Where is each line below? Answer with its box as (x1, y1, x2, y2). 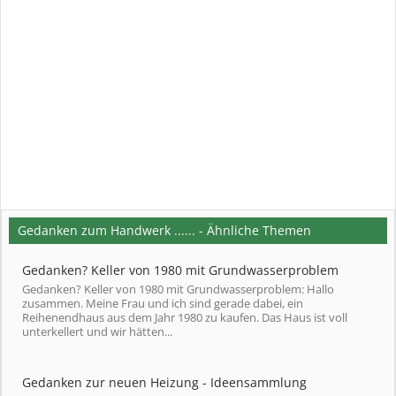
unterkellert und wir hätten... (22, 324, 172, 339)
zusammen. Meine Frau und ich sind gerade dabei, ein (22, 295, 303, 311)
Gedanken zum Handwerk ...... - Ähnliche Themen (18, 222, 311, 239)
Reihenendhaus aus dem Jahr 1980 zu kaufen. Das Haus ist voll (22, 309, 347, 325)
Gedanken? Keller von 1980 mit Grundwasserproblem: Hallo (22, 281, 334, 297)
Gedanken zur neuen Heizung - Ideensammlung (22, 374, 307, 391)
